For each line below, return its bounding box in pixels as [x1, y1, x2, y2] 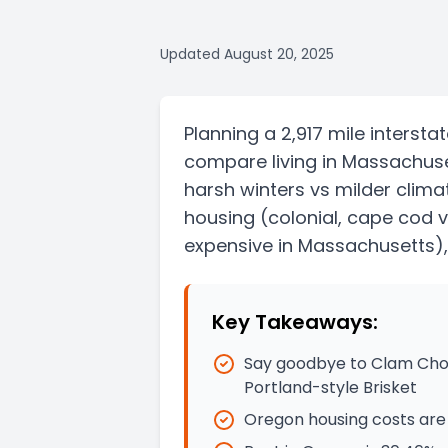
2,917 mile [281, 121, 365, 146]
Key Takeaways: [212, 308, 378, 336]
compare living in [184, 149, 342, 174]
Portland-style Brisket [244, 376, 417, 399]
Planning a [184, 121, 276, 146]
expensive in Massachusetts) [184, 233, 444, 258]
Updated [160, 44, 220, 64]
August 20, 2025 [224, 44, 334, 64]
